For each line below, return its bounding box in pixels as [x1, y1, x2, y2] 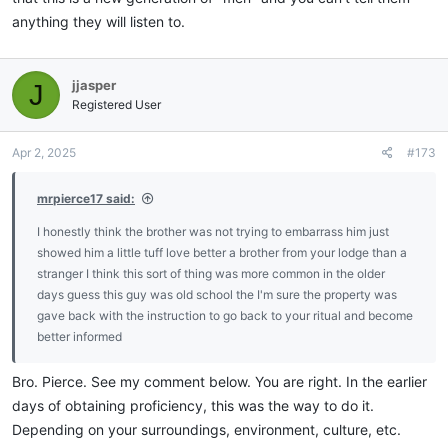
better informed [37, 329, 122, 344]
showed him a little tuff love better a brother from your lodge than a [37, 245, 407, 260]
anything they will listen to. [12, 13, 185, 30]
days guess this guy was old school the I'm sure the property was [37, 287, 397, 302]
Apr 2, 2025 [12, 145, 76, 160]
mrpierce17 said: [37, 191, 135, 206]
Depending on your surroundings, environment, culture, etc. [12, 421, 401, 438]
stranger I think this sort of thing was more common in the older [37, 266, 385, 281]
